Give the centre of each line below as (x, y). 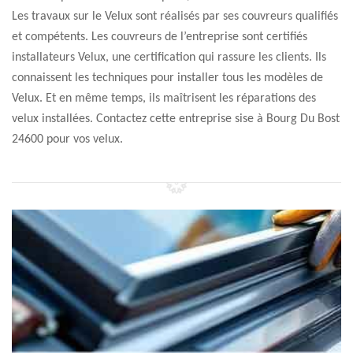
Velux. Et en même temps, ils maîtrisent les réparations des (164, 98)
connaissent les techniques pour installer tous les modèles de (167, 78)
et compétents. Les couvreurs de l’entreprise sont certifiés (160, 37)
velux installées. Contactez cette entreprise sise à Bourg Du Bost (176, 119)
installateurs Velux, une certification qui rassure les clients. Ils (169, 58)
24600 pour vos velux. (67, 139)
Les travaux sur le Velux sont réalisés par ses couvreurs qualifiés (175, 17)
